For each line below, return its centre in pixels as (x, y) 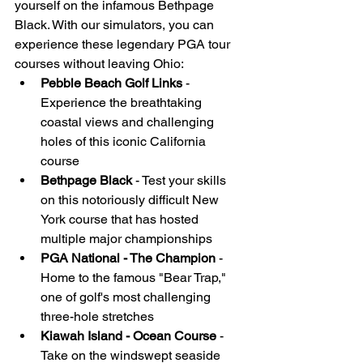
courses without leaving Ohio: (99, 64)
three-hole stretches (97, 317)
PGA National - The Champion (128, 258)
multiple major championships (126, 239)
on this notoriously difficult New (131, 200)
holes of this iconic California (125, 142)
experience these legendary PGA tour (124, 45)
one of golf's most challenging (127, 297)
